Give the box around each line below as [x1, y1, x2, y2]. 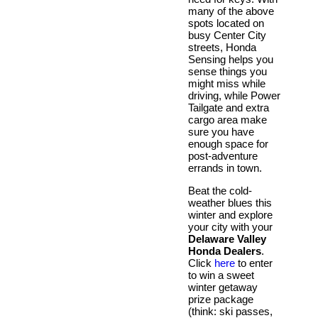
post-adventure [188, 149, 258, 162]
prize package [188, 292, 253, 305]
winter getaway [188, 280, 258, 293]
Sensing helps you [188, 53, 273, 65]
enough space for [188, 137, 268, 150]
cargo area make [188, 113, 267, 126]
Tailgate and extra [188, 101, 269, 114]
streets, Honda [188, 40, 256, 53]
